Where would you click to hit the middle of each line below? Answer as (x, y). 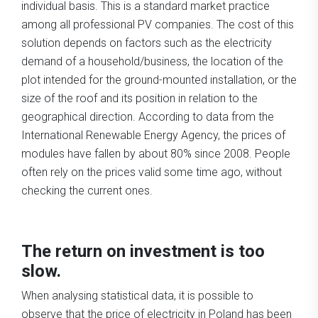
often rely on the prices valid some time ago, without (152, 172)
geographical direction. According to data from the (148, 116)
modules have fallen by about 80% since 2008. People (156, 153)
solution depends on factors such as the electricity (147, 43)
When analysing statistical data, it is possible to (137, 295)
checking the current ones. (87, 190)
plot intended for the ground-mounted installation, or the (159, 79)
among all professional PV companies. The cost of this (158, 24)
